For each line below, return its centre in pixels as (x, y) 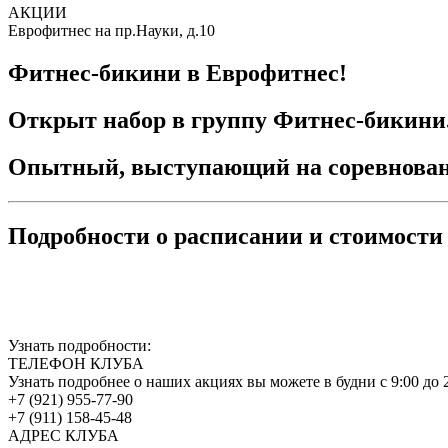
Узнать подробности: (79, 346)
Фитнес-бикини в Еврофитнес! (177, 72)
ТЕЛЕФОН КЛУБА (76, 364)
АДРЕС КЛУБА (63, 436)
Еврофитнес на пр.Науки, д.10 (111, 30)
